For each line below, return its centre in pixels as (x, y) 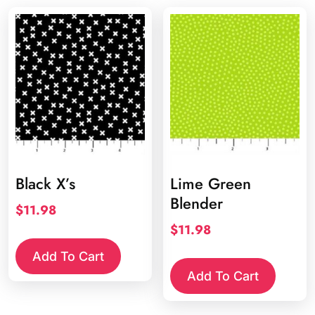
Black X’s (45, 184)
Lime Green (211, 184)
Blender (197, 203)
